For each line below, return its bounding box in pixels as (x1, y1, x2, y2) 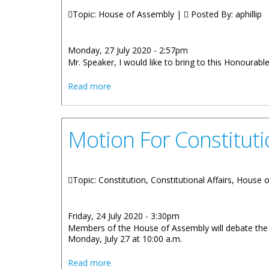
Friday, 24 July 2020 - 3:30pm (68, 210, 180, 222)
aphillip (235, 8, 262, 20)
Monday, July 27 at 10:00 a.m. (68, 233, 187, 244)
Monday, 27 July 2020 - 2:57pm (68, 44, 188, 56)
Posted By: (189, 8, 235, 20)
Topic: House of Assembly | (73, 8, 184, 20)
